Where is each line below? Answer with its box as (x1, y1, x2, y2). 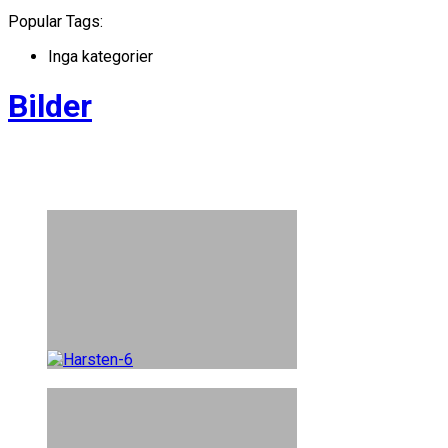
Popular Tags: (8, 11, 103, 31)
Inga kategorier (48, 46, 153, 66)
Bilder (8, 87, 92, 126)
